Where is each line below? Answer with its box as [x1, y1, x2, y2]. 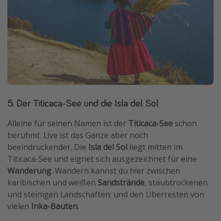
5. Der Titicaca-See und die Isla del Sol [7, 96, 158, 109]
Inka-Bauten [31, 200, 77, 212]
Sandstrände [98, 177, 145, 188]
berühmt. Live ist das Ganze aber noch [7, 129, 148, 141]
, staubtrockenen [145, 177, 208, 188]
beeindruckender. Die [7, 141, 88, 152]
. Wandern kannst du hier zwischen [51, 165, 180, 176]
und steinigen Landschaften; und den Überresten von [7, 188, 204, 200]
